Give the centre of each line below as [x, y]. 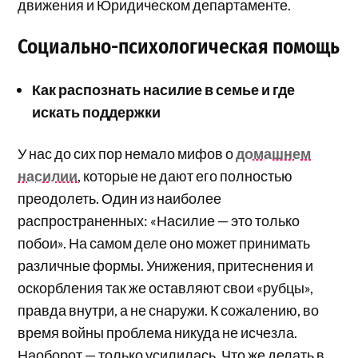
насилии [48, 176]
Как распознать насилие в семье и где [164, 90]
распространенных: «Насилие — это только [159, 221]
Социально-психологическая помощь [179, 47]
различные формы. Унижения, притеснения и [166, 266]
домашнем [274, 154]
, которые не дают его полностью [185, 176]
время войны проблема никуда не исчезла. [158, 333]
